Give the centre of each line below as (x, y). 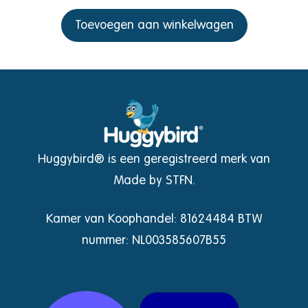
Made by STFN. (154, 181)
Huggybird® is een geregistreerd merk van (154, 160)
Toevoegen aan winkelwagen (154, 25)
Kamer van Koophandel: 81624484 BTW (154, 220)
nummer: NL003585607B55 (154, 241)
